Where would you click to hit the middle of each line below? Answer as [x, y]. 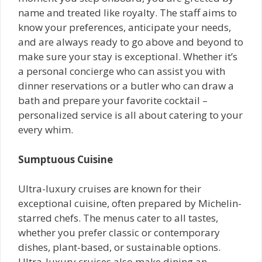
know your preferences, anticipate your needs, [125, 27]
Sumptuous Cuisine [67, 159]
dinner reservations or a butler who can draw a [126, 86]
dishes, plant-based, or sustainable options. [119, 247]
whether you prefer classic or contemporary [119, 232]
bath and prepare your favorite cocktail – [113, 100]
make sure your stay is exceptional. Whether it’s [128, 56]
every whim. [46, 130]
